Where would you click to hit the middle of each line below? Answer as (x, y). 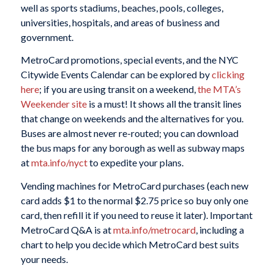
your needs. (44, 259)
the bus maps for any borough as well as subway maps (132, 148)
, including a (220, 229)
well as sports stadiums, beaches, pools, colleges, (122, 7)
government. (47, 37)
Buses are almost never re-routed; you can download (129, 133)
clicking (228, 75)
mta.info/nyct (59, 163)
